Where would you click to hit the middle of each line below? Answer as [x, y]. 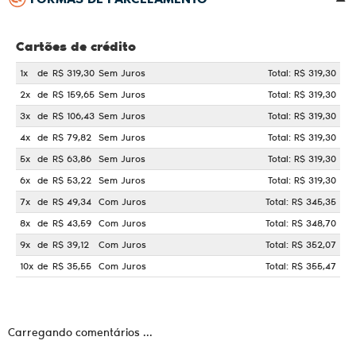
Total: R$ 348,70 [301, 222]
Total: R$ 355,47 [301, 265]
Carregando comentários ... [80, 332]
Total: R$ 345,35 [301, 201]
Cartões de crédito [76, 45]
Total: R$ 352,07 [301, 244]
